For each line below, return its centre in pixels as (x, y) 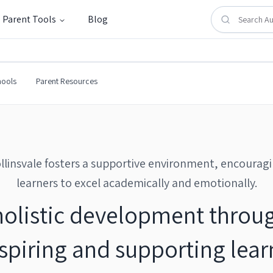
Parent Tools (29, 19)
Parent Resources (67, 81)
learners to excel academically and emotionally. (136, 183)
